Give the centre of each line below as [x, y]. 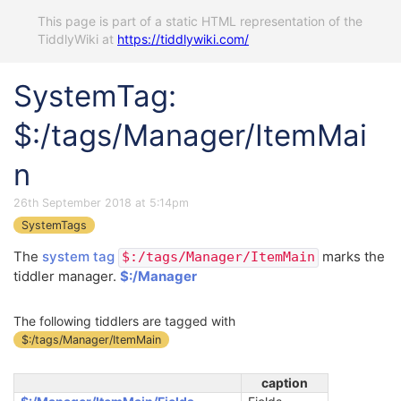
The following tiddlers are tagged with [124, 321]
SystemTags [54, 225]
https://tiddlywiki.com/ [183, 39]
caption [285, 383]
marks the [352, 257]
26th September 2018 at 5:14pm [101, 203]
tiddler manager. [67, 277]
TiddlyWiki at [77, 39]
